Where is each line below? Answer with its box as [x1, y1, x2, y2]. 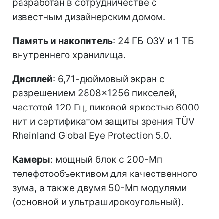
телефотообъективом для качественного [12, 168, 197, 180]
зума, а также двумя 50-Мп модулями [12, 182, 187, 194]
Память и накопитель [12, 35, 113, 47]
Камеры [12, 154, 50, 166]
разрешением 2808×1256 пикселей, [12, 88, 177, 99]
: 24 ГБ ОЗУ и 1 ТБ [113, 35, 194, 47]
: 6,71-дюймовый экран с [53, 73, 165, 85]
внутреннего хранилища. [12, 49, 126, 61]
